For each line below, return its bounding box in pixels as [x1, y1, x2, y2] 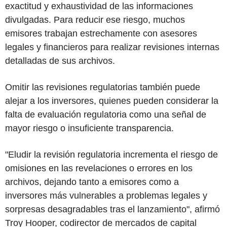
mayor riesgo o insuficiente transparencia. [5, 123, 174, 133]
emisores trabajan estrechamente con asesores [5, 28, 197, 39]
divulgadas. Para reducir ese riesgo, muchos [5, 14, 185, 25]
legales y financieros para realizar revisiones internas [5, 42, 219, 52]
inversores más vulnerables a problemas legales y [5, 190, 207, 201]
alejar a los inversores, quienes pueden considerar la [5, 95, 218, 106]
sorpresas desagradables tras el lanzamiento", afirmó [5, 204, 220, 214]
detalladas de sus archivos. [5, 55, 115, 66]
